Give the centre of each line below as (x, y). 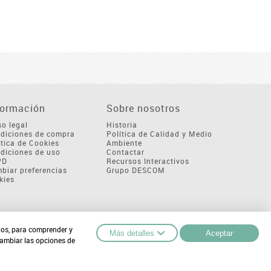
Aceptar (219, 233)
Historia (122, 125)
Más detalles (132, 233)
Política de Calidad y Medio (159, 134)
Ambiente (124, 143)
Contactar (125, 152)
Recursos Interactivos (148, 161)
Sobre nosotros (143, 109)
